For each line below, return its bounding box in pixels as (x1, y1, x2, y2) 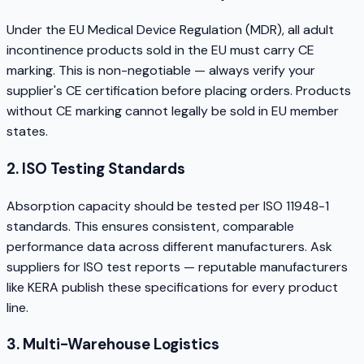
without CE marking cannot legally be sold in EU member (6, 102, 339, 120)
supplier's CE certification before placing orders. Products (6, 82, 351, 100)
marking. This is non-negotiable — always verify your (6, 62, 315, 80)
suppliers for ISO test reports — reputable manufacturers (6, 258, 348, 275)
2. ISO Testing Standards (6, 158, 185, 179)
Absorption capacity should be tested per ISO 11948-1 (6, 197, 329, 214)
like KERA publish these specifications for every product (6, 278, 338, 296)
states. (6, 123, 48, 141)
